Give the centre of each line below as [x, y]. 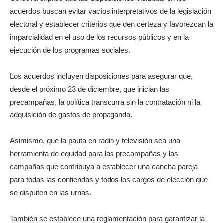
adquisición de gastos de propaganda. [71, 114]
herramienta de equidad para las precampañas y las [94, 153]
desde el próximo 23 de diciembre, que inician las [90, 89]
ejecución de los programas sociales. [70, 50]
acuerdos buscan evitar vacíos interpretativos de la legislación [111, 11]
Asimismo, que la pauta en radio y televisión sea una [95, 140]
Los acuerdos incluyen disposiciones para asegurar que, [101, 76]
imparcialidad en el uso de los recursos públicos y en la [99, 37]
